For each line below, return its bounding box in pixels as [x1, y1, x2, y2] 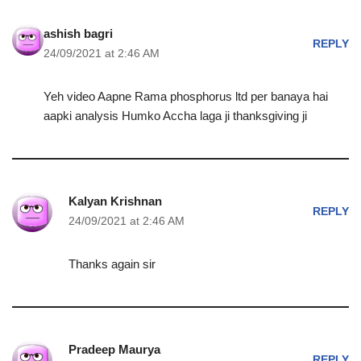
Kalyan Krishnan [68, 194, 162, 208]
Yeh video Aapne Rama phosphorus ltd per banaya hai [43, 89, 328, 103]
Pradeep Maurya [68, 342, 160, 356]
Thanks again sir [68, 257, 156, 271]
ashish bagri [43, 27, 113, 40]
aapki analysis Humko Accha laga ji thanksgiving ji [43, 109, 307, 122]
